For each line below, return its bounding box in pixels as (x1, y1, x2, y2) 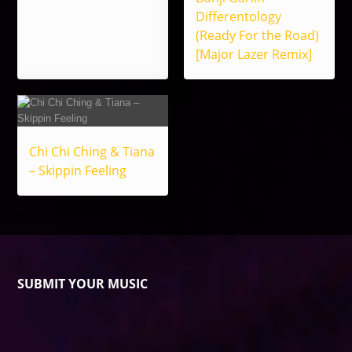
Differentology (196, 8, 281, 26)
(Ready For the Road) (196, 27, 319, 45)
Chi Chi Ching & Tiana (29, 143, 156, 161)
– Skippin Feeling (29, 162, 127, 180)
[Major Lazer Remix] (196, 46, 312, 64)
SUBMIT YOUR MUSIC (17, 275, 148, 293)
